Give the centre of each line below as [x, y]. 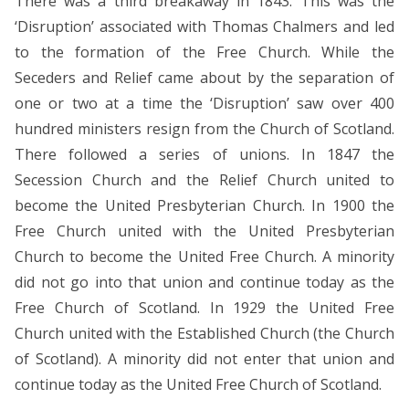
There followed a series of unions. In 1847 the [204, 154]
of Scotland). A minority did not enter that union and [204, 358]
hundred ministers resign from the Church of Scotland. [204, 128]
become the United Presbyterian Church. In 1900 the [204, 205]
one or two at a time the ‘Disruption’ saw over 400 [204, 103]
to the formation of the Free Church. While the [204, 52]
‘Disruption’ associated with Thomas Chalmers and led [204, 26]
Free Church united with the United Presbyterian [204, 231]
